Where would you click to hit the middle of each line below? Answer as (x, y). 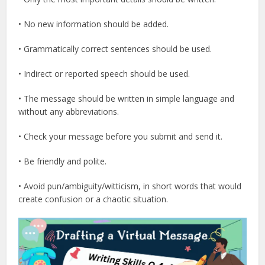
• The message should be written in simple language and (127, 98)
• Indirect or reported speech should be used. (104, 73)
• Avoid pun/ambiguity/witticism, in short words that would (130, 186)
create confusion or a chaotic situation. (93, 199)
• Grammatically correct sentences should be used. (115, 49)
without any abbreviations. (69, 111)
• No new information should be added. (94, 24)
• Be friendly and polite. (63, 161)
